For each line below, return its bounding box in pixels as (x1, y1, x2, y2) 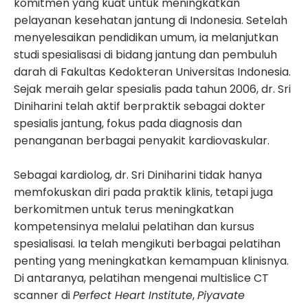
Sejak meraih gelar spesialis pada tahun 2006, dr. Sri (14, 80, 291, 97)
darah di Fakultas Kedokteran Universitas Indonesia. (14, 63, 291, 80)
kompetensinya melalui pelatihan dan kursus (14, 218, 254, 234)
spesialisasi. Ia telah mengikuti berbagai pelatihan (14, 235, 280, 252)
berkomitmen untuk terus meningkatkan (14, 201, 234, 217)
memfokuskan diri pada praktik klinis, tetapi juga (14, 184, 273, 200)
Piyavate (197, 287, 245, 303)
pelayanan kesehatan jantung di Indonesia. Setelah (14, 12, 287, 28)
